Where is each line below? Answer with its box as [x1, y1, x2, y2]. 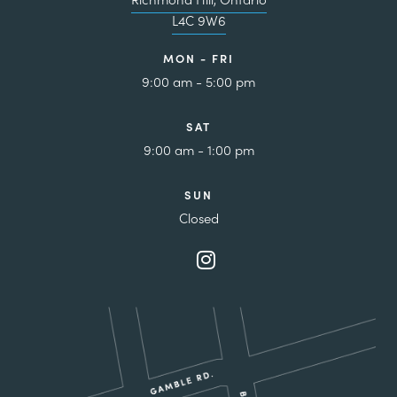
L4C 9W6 [171, 11, 226, 31]
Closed [178, 208, 219, 229]
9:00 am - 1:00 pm [143, 140, 254, 160]
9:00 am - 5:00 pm [142, 72, 255, 92]
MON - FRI [163, 50, 234, 67]
